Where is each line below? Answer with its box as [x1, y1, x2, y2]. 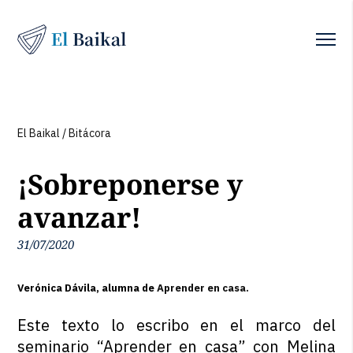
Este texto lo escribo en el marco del [17, 314, 336, 336]
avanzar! [17, 199, 142, 236]
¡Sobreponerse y [17, 165, 243, 203]
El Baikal [17, 126, 61, 140]
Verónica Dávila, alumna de [17, 281, 158, 295]
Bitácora [69, 126, 112, 140]
